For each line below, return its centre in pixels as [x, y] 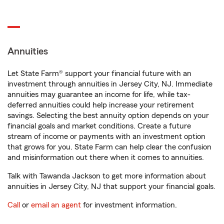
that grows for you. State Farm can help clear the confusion [109, 147]
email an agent [56, 205]
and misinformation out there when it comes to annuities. [106, 158]
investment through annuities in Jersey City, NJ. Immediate [110, 84]
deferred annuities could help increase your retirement [101, 105]
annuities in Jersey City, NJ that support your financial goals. [111, 187]
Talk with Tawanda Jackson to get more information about [107, 176]
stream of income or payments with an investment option [106, 137]
